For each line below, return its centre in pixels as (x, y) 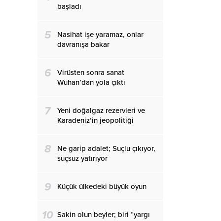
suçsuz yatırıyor (82, 158)
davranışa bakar (83, 44)
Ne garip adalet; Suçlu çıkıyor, (106, 148)
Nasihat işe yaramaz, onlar (100, 35)
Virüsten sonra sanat (91, 73)
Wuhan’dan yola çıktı (91, 82)
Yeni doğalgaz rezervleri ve (101, 110)
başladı (69, 6)
